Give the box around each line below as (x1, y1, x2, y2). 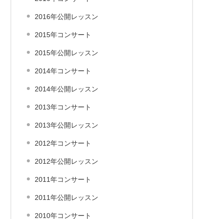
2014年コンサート (35, 67, 91, 75)
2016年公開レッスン (35, 13, 98, 21)
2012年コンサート (35, 139, 91, 147)
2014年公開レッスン (35, 85, 98, 93)
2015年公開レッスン (35, 49, 98, 57)
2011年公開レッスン (35, 194, 98, 201)
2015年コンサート (35, 31, 91, 39)
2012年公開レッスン (35, 157, 98, 165)
